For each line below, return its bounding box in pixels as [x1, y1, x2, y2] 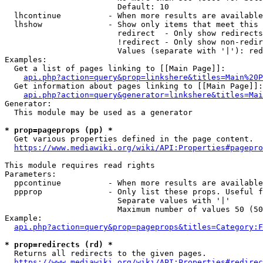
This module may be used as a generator [5, 108, 193, 117]
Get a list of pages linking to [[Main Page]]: [5, 64, 225, 73]
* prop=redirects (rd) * [5, 240, 113, 249]
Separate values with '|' [5, 196, 230, 205]
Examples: [5, 55, 47, 64]
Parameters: [5, 170, 56, 178]
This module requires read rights [5, 161, 155, 170]
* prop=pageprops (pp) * [5, 126, 113, 134]
